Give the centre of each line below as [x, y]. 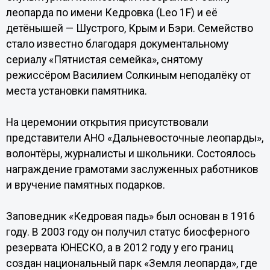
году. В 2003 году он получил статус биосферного [127, 232]
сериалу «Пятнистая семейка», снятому [104, 60]
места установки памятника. [76, 91]
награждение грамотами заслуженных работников [132, 169]
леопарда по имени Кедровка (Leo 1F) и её [111, 13]
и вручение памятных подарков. [85, 185]
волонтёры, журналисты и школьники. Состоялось [130, 154]
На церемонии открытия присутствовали [107, 122]
